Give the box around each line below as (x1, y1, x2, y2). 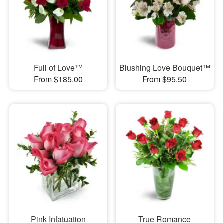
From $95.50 (142, 73, 187, 85)
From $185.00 (33, 73, 83, 85)
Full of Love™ (33, 62, 83, 74)
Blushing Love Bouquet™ (119, 62, 210, 74)
